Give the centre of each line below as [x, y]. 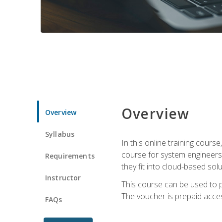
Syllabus [60, 134]
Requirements [70, 156]
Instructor [63, 177]
